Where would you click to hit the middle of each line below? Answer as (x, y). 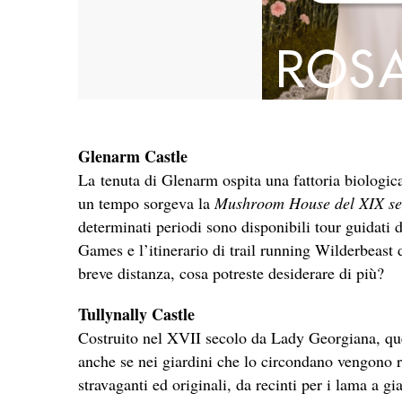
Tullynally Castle (136, 314)
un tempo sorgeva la (146, 202)
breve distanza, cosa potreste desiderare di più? (231, 272)
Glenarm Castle (133, 156)
